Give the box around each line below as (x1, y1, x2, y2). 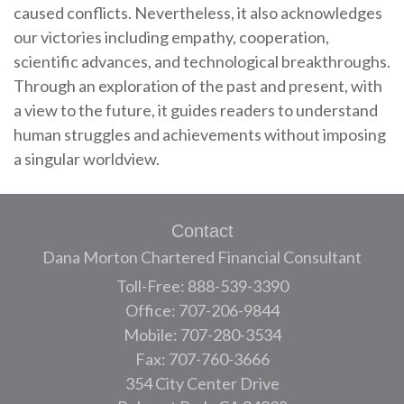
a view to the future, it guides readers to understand (14, 99, 378, 120)
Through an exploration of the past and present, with (14, 75, 382, 96)
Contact (170, 220, 234, 241)
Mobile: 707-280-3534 (123, 324, 281, 344)
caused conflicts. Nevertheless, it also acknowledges (14, 2, 382, 23)
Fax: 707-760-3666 (134, 348, 270, 369)
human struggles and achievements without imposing (14, 124, 386, 144)
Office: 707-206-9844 (124, 299, 280, 320)
